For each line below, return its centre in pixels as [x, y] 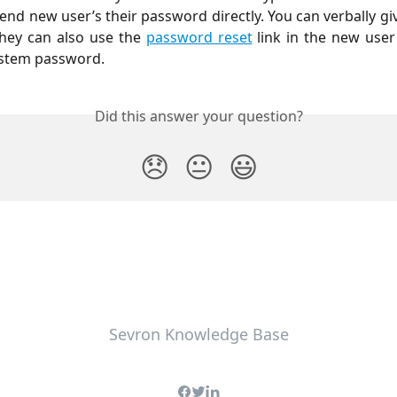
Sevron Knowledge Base [198, 334]
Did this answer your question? [198, 116]
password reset [199, 37]
